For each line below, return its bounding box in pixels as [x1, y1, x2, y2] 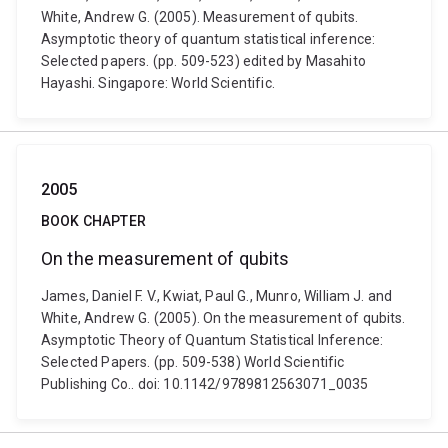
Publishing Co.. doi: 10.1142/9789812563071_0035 [41, 376, 369, 392]
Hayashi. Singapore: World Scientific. [41, 75, 275, 91]
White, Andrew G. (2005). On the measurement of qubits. [41, 310, 406, 326]
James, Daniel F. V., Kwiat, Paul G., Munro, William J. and [41, 288, 393, 304]
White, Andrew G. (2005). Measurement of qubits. [41, 9, 359, 25]
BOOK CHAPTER [41, 213, 146, 229]
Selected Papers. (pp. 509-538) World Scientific [41, 354, 345, 370]
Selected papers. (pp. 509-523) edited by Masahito [41, 53, 366, 69]
